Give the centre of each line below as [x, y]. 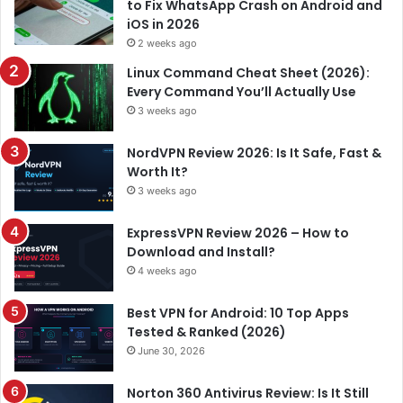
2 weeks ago [167, 43]
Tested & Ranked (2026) [206, 331]
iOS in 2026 [163, 24]
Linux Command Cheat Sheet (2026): [248, 72]
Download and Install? [201, 251]
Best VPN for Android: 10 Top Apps [238, 313]
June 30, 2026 [171, 350]
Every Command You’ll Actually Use [242, 91]
